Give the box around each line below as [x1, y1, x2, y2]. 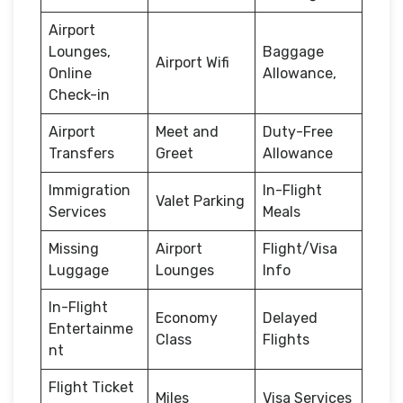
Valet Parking [156, 192, 245, 210]
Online [49, 64, 92, 82]
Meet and [156, 122, 219, 140]
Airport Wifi [156, 53, 229, 71]
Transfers [49, 144, 114, 162]
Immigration [49, 181, 130, 199]
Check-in [49, 85, 110, 103]
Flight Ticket [49, 378, 134, 396]
